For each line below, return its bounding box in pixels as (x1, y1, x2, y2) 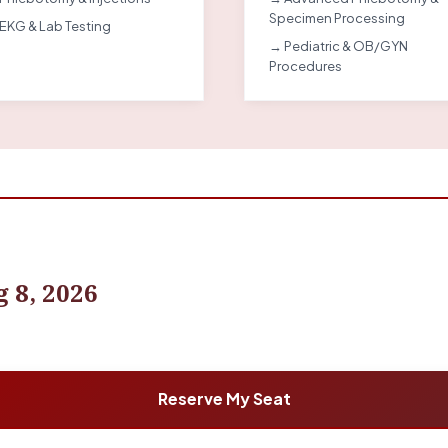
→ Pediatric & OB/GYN (269, 38, 408, 54)
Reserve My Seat (157, 388, 291, 409)
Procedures (269, 58, 342, 74)
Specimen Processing (269, 10, 405, 26)
